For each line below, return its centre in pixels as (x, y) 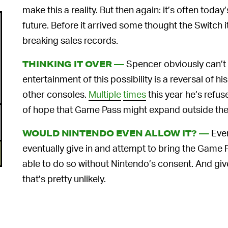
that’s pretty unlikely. (64, 178)
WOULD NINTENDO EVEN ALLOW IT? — (116, 133)
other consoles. (55, 94)
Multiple (105, 94)
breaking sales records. (70, 40)
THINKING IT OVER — (73, 64)
